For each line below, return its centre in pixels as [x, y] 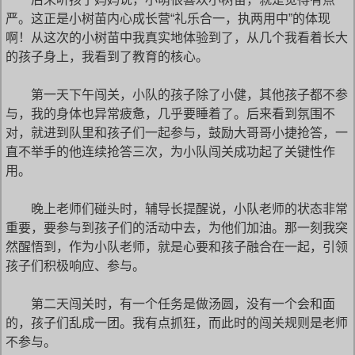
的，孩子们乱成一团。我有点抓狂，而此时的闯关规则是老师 [177, 323]
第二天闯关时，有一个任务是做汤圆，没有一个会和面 [170, 304]
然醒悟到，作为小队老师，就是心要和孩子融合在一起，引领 [177, 247]
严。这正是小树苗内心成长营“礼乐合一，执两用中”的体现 [168, 19]
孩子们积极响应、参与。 [75, 266]
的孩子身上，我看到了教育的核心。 [107, 57]
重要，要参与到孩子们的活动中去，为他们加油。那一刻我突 [177, 228]
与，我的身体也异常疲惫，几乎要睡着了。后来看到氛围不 [170, 114]
